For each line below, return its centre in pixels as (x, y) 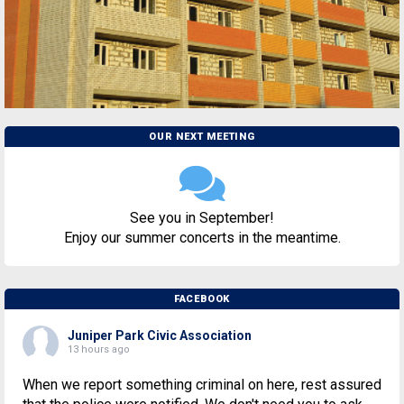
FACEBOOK (202, 299)
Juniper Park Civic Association (160, 336)
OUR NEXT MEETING (202, 137)
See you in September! (202, 218)
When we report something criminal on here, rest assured (202, 385)
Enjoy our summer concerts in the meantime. (202, 238)
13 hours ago (99, 350)
